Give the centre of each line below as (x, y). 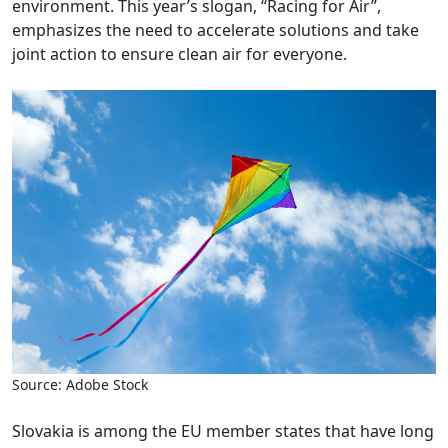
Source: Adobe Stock (80, 385)
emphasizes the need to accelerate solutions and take (215, 29)
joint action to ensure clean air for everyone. (179, 53)
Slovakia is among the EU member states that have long (223, 431)
